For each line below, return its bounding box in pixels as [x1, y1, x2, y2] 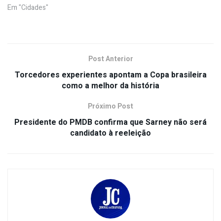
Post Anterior [88, 53, 133, 64]
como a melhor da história [62, 79, 159, 92]
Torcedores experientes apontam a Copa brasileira [14, 69, 207, 81]
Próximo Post [88, 101, 133, 111]
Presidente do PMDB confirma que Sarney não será [14, 116, 207, 128]
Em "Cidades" [7, 2, 48, 13]
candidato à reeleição [70, 127, 151, 139]
